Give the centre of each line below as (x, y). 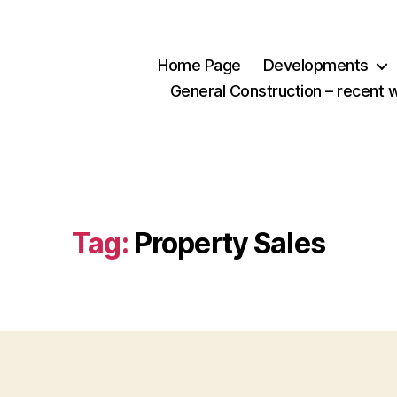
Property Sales (229, 243)
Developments (315, 66)
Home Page (199, 66)
